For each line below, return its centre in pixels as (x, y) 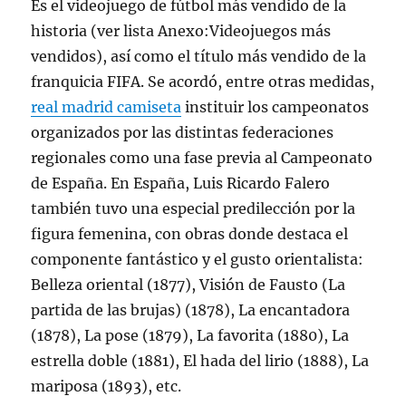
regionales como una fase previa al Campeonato (202, 157)
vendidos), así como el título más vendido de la (199, 56)
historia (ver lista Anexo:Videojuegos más (181, 30)
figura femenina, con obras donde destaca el (190, 233)
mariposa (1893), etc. (106, 386)
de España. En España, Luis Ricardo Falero (181, 183)
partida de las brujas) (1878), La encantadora (191, 309)
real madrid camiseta (106, 106)
